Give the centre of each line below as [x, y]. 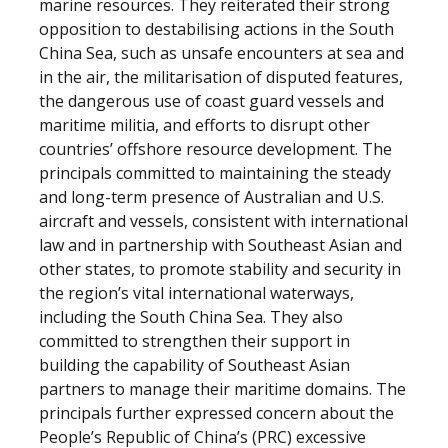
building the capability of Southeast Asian [194, 365]
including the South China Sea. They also [191, 317]
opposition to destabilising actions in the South [216, 29]
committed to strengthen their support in [194, 341]
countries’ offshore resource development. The [215, 149]
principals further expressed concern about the [216, 413]
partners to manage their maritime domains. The [222, 389]
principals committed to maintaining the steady [215, 173]
